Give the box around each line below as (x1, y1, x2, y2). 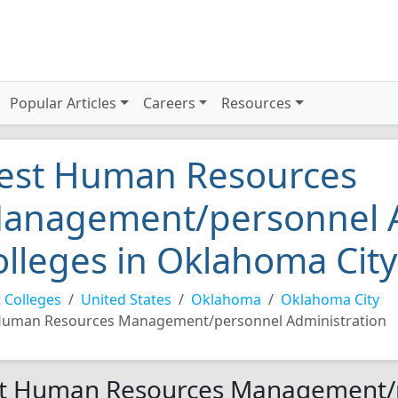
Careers (142, 93, 195, 113)
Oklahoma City (281, 290, 379, 309)
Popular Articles (10, 93, 117, 113)
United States (81, 290, 171, 309)
